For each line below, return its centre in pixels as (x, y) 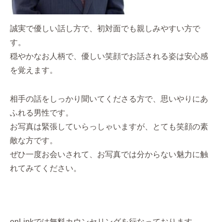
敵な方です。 (34, 140)
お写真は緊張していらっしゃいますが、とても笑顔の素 (109, 127)
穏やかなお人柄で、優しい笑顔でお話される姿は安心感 (109, 56)
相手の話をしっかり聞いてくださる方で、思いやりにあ (109, 99)
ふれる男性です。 (42, 113)
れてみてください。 (46, 168)
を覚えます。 (34, 70)
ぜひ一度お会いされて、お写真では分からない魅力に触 (109, 154)
